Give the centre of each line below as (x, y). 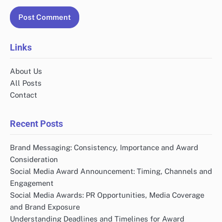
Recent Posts (36, 123)
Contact (24, 95)
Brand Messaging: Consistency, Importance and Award (104, 147)
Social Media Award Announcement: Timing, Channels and (111, 171)
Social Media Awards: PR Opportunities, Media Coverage (107, 195)
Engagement (32, 183)
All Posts (26, 83)
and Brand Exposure (45, 207)
